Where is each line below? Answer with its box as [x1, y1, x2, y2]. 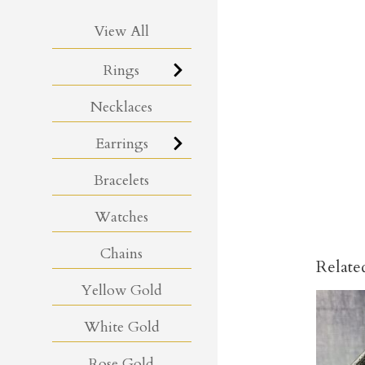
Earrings [95, 133, 148, 154]
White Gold [83, 316, 160, 337]
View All [94, 20, 150, 42]
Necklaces [90, 96, 153, 117]
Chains [100, 243, 143, 264]
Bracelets [94, 169, 150, 191]
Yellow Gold [81, 279, 162, 301]
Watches [95, 206, 149, 227]
